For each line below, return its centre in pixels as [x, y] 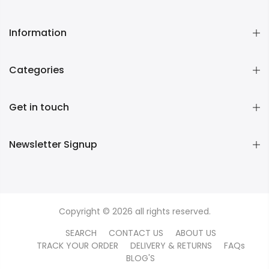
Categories [37, 70]
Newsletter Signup [53, 144]
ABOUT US [195, 233]
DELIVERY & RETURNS [171, 245]
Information [38, 32]
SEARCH [81, 233]
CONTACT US [136, 233]
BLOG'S [141, 258]
